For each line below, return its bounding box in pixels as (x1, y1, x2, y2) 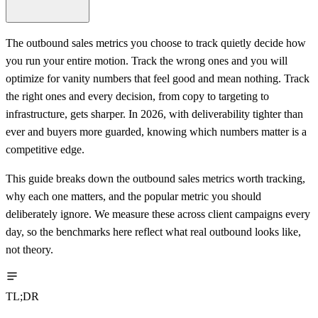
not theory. (6, 243, 53, 256)
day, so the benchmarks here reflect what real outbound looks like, (6, 225, 301, 238)
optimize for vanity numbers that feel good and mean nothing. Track (6, 72, 309, 84)
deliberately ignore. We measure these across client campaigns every (6, 207, 310, 220)
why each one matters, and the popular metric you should (6, 190, 261, 202)
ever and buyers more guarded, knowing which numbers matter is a (6, 125, 307, 138)
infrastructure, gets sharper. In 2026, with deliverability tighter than (6, 107, 303, 120)
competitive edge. (6, 143, 84, 155)
